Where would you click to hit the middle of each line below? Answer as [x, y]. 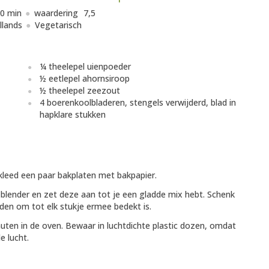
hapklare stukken [73, 115]
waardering [57, 13]
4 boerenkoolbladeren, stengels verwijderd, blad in [138, 103]
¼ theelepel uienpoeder [85, 67]
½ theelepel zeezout [80, 91]
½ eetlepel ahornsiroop [85, 79]
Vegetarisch [58, 25]
